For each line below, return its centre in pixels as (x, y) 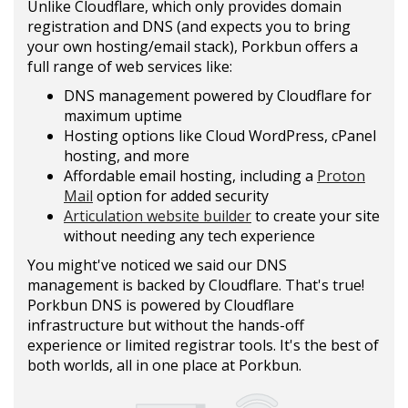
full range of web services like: (130, 66)
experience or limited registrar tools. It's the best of (203, 345)
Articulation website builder (158, 216)
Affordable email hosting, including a (190, 176)
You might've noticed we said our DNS (157, 265)
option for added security (181, 196)
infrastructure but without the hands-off (166, 325)
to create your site (316, 216)
